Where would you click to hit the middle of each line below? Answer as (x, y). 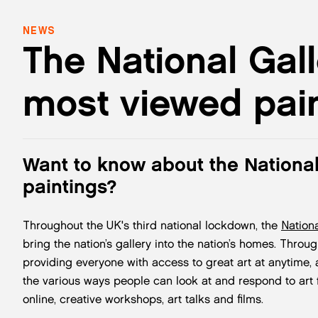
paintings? (70, 186)
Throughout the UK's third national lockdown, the (152, 225)
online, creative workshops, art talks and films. (143, 299)
